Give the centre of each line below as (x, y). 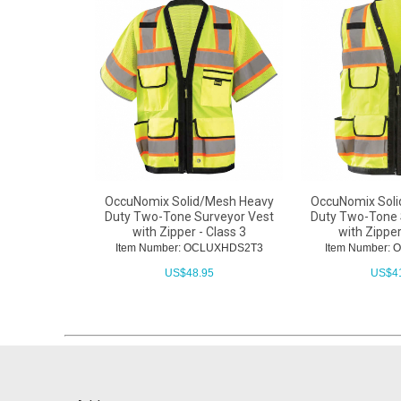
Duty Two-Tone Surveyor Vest (189, 216)
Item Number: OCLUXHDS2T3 (189, 247)
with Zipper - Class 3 (189, 231)
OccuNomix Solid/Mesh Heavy (189, 201)
